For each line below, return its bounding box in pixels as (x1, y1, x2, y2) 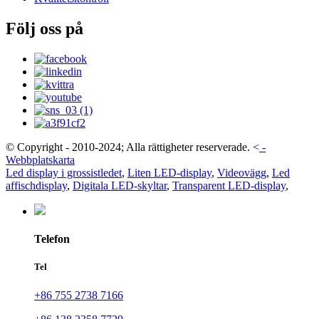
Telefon (34, 233, 70, 246)
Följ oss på (6, 19, 83, 38)
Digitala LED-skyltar (73, 179, 167, 192)
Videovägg (217, 166, 266, 179)
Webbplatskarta (6, 153, 75, 166)
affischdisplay (6, 179, 67, 192)
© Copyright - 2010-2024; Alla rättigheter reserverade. (6, 140, 250, 153)
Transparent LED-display (172, 179, 286, 192)
